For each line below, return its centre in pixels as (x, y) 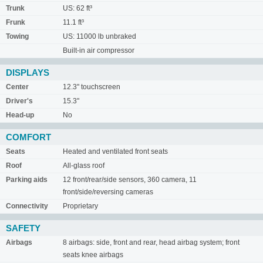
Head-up (20, 115)
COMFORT (28, 137)
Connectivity (27, 206)
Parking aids (27, 179)
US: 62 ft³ (77, 8)
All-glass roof (84, 165)
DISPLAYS (28, 72)
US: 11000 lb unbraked (100, 36)
